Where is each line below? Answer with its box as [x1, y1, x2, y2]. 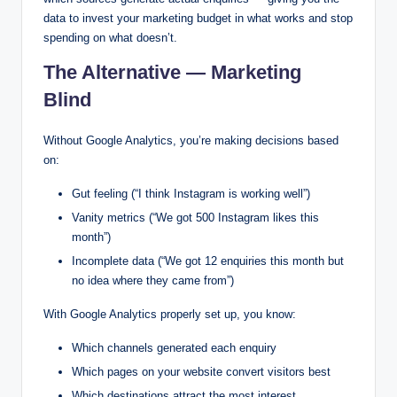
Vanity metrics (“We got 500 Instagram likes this [72, 210, 319, 224]
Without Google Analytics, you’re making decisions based [43, 133, 339, 147]
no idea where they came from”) [72, 273, 234, 287]
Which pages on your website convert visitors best [72, 365, 331, 379]
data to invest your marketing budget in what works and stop [43, 11, 353, 25]
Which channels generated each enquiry [72, 340, 276, 354]
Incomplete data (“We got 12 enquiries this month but [72, 253, 344, 268]
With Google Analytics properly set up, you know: [43, 307, 296, 321]
